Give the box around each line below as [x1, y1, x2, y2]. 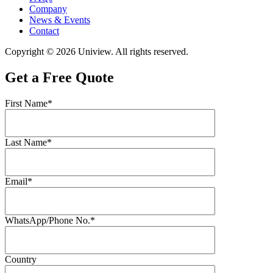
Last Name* [5, 136, 52, 147]
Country [5, 253, 37, 264]
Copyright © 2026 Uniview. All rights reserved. [5, 46, 188, 57]
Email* [5, 175, 32, 186]
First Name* [5, 97, 52, 108]
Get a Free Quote [5, 69, 114, 85]
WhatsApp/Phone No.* [5, 214, 95, 225]
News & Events [29, 14, 90, 25]
